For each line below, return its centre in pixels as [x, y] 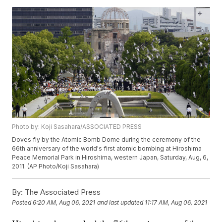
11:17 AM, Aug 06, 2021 [176, 203]
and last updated [120, 203]
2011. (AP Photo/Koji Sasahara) [56, 166]
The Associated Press [62, 192]
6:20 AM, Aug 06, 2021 [64, 203]
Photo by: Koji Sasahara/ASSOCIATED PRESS [77, 127]
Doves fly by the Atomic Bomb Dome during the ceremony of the [107, 140]
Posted [23, 203]
